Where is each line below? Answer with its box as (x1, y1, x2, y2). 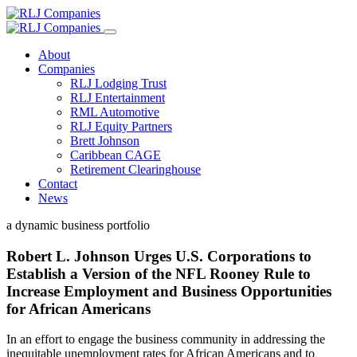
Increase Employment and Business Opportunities (6, 282, 331, 300)
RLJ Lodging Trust (70, 76, 167, 90)
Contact (38, 177, 77, 190)
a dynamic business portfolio (6, 218, 150, 232)
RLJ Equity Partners (70, 120, 172, 133)
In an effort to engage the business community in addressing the (6, 332, 325, 347)
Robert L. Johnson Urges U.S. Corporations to (6, 247, 312, 265)
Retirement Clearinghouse (70, 163, 201, 176)
